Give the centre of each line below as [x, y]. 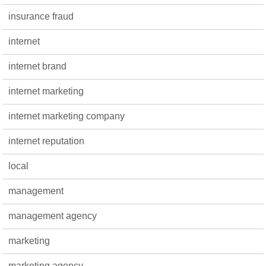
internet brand [38, 66]
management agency [53, 216]
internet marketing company [67, 116]
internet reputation [47, 141]
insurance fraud [41, 16]
